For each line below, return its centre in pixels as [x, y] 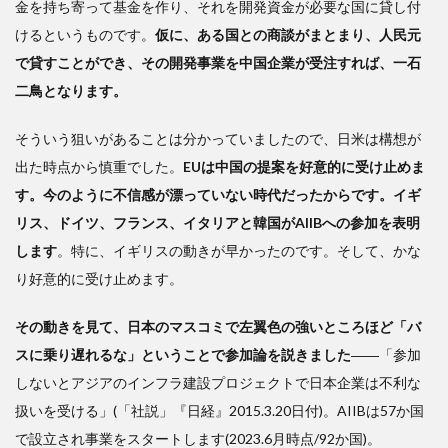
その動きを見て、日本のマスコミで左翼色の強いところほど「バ [218, 326]
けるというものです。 [85, 34]
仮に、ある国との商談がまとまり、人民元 [288, 34]
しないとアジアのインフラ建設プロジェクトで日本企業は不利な [218, 382]
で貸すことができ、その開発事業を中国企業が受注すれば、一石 [218, 62]
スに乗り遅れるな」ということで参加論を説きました [183, 354]
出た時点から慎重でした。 [99, 166]
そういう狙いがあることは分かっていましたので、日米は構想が [218, 138]
